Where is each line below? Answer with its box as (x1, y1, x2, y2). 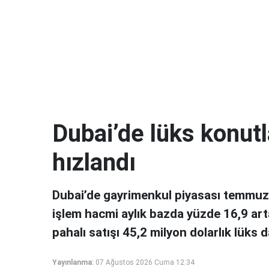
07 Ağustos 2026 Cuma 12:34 (95, 258, 195, 267)
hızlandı (52, 148, 136, 177)
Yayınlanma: (52, 258, 94, 267)
